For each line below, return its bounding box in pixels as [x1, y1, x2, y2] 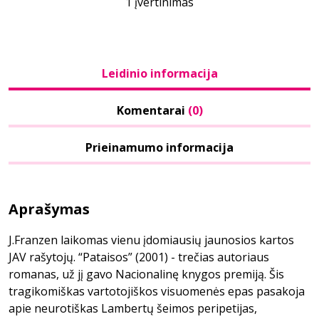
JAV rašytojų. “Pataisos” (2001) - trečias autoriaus [9, 249, 269, 265]
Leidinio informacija [101, 66, 218, 81]
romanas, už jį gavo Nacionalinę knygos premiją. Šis [9, 266, 284, 282]
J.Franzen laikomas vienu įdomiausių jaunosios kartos [9, 232, 294, 248]
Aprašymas [9, 199, 90, 219]
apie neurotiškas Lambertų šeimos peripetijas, [9, 300, 257, 316]
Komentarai [116, 103, 188, 118]
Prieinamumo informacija [85, 140, 234, 155]
